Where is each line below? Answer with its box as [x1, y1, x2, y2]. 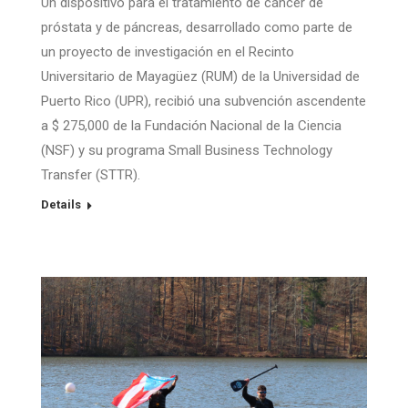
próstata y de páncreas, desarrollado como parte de [41, 19, 352, 36]
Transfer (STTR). [41, 167, 140, 184]
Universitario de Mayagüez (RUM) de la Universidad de [41, 68, 360, 86]
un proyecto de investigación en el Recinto [41, 44, 294, 61]
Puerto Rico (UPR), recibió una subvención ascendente [41, 93, 366, 110]
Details [41, 198, 81, 212]
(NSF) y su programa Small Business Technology [41, 142, 332, 159]
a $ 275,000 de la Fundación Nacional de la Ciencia [41, 117, 342, 135]
